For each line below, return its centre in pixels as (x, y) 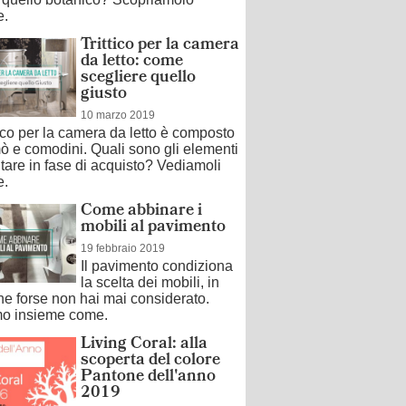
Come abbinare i (141, 212)
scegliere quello (138, 78)
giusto (104, 95)
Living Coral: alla (144, 345)
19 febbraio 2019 (123, 248)
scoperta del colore (150, 361)
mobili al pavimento (153, 228)
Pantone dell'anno (148, 377)
